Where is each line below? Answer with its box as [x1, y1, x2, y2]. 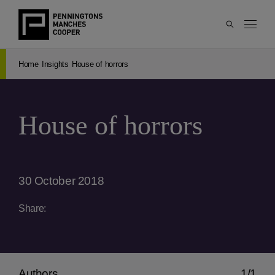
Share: [18, 203, 47, 214]
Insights [41, 60, 69, 69]
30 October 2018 [18, 174, 104, 187]
